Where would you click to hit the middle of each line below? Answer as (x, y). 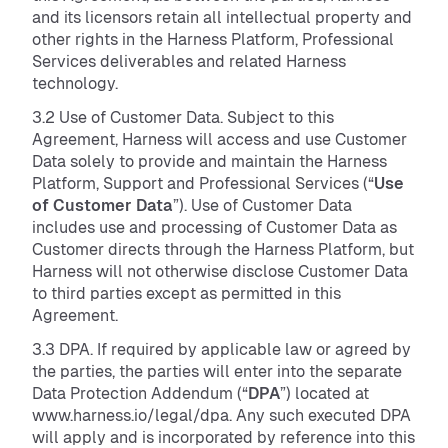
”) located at (324, 393)
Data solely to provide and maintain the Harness (209, 161)
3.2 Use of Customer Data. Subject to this (183, 117)
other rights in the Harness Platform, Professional (213, 39)
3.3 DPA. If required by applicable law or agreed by (221, 349)
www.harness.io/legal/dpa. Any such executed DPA (221, 415)
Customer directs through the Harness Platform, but (223, 249)
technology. (77, 83)
